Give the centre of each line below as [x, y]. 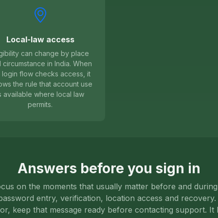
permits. [40, 105]
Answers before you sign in [109, 169]
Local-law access [40, 40]
